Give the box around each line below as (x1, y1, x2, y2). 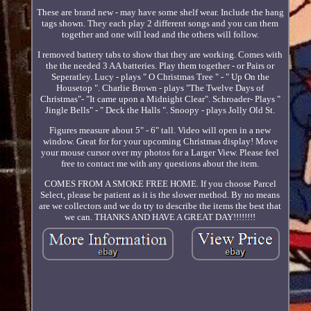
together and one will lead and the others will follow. (61, 28, 259, 40)
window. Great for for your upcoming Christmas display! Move (42, 135, 278, 146)
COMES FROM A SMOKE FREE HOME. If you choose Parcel (44, 178, 276, 189)
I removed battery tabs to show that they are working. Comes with (37, 49, 283, 60)
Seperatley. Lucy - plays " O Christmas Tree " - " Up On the (51, 71, 269, 82)
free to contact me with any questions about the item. (61, 158, 260, 169)
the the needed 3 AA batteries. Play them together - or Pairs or (46, 60, 275, 71)
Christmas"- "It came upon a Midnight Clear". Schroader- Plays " (40, 93, 280, 104)
